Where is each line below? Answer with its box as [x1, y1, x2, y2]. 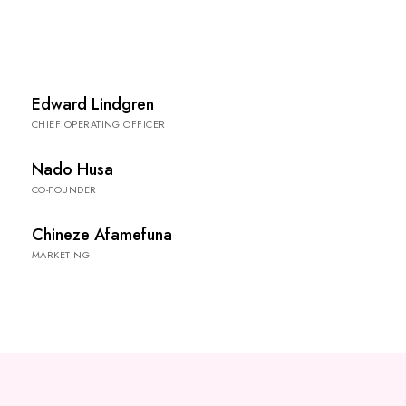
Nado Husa [32, 158, 113, 181]
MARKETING [32, 247, 91, 262]
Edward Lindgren [32, 92, 154, 116]
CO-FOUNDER [32, 182, 97, 197]
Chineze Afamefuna [32, 223, 172, 246]
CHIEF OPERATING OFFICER [32, 117, 166, 131]
